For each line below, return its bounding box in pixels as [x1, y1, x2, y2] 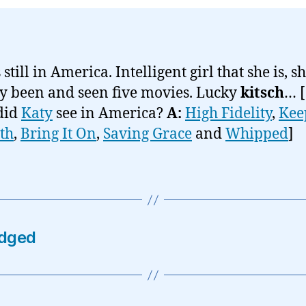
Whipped [225, 125, 288, 143]
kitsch [240, 84, 284, 102]
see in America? [53, 105, 167, 123]
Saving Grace [103, 125, 192, 143]
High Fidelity [185, 105, 272, 123]
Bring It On [20, 125, 96, 143]
